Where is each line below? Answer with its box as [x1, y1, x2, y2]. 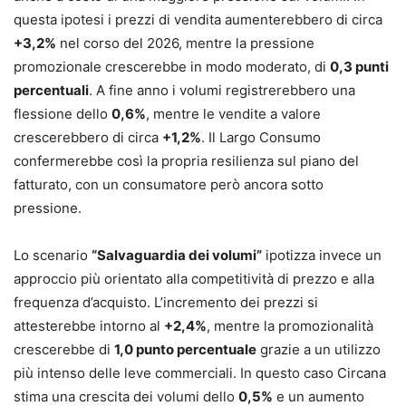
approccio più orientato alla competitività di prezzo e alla [14, 270, 374, 288]
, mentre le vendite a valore [146, 105, 321, 123]
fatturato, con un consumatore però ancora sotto [14, 176, 324, 194]
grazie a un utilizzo [256, 341, 381, 359]
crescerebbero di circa [14, 129, 162, 147]
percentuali [14, 82, 89, 100]
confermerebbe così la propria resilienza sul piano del [14, 152, 359, 170]
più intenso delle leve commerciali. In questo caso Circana [14, 364, 386, 382]
